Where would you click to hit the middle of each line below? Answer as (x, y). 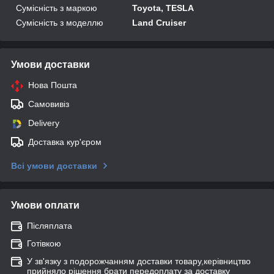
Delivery (44, 123)
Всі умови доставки (54, 165)
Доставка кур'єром (65, 142)
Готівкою (44, 243)
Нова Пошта (53, 85)
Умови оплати (45, 205)
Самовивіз (49, 104)
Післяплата (50, 225)
